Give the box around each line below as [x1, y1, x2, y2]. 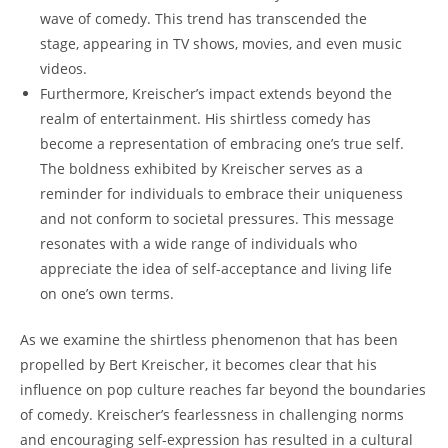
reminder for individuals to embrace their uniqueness [40, 183, 403, 203]
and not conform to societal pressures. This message [40, 208, 394, 228]
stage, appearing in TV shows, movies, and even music [40, 33, 402, 53]
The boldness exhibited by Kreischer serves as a [40, 158, 363, 178]
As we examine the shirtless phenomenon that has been [20, 329, 398, 349]
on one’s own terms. [40, 283, 174, 303]
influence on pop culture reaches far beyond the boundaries [20, 379, 426, 399]
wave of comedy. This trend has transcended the [40, 8, 367, 28]
